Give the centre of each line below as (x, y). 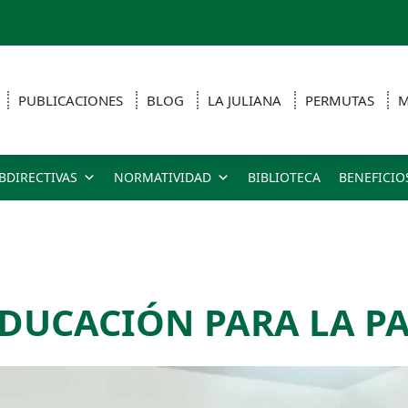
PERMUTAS (339, 100)
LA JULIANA (244, 100)
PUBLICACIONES (70, 100)
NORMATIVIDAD (162, 177)
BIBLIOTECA (284, 177)
